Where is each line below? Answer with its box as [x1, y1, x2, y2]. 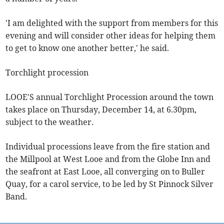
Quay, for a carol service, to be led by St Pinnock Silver [5, 179, 214, 189]
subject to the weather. [5, 117, 94, 127]
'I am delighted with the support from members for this [5, 18, 218, 28]
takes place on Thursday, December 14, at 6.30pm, [5, 104, 197, 114]
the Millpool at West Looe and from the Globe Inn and [5, 154, 211, 164]
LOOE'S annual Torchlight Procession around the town [5, 92, 214, 102]
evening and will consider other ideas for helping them [5, 30, 216, 40]
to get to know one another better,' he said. [5, 43, 169, 53]
